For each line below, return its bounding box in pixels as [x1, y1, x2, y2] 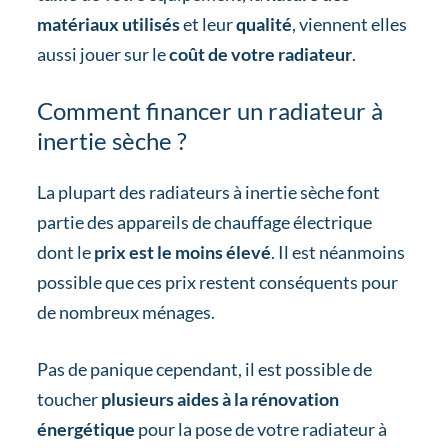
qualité [235, 13, 292, 36]
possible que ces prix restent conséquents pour [36, 270, 398, 293]
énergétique [36, 417, 138, 440]
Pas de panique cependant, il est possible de [36, 357, 372, 380]
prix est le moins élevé [90, 240, 271, 263]
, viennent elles [291, 13, 407, 36]
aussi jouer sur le [36, 43, 169, 66]
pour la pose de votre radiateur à [137, 417, 387, 440]
